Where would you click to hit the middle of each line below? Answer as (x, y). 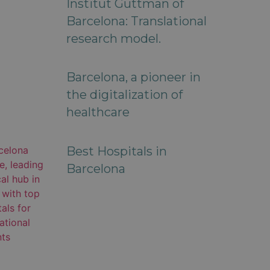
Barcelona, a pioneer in (133, 77)
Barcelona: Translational (136, 21)
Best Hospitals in (116, 151)
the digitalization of (124, 94)
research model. (113, 38)
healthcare (98, 112)
